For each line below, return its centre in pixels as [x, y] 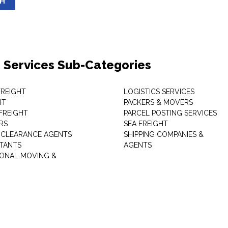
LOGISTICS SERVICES [159, 92]
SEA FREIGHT [146, 124]
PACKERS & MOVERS [158, 102]
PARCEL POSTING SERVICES [170, 113]
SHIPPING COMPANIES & [163, 134]
